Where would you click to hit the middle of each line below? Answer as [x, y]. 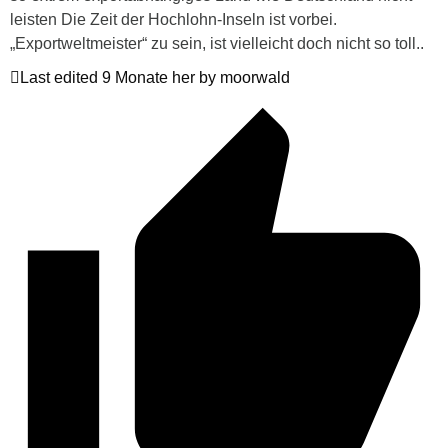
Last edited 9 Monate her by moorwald [155, 77]
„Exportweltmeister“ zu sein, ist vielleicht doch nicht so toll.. [217, 43]
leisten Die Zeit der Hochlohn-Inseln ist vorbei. [173, 19]
